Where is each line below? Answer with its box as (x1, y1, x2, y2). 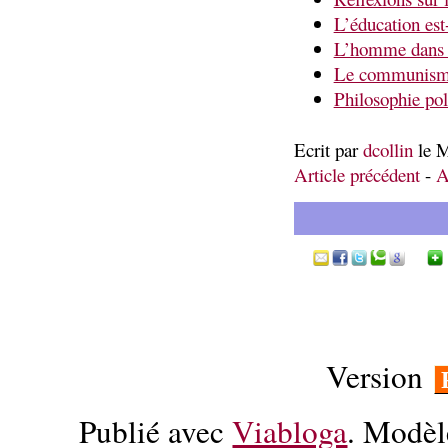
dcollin (362, 136, 413, 162)
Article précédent (293, 161, 420, 187)
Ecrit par (293, 136, 363, 162)
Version (326, 355, 432, 398)
